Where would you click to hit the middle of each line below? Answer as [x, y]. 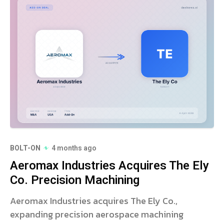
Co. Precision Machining [75, 180]
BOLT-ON [25, 148]
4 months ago [74, 148]
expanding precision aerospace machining [97, 214]
